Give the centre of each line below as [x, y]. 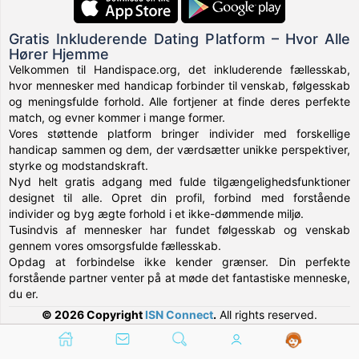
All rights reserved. [267, 315]
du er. [24, 294]
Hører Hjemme [59, 54]
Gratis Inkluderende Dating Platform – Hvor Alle [179, 39]
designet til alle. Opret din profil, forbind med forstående [179, 198]
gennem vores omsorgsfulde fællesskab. [115, 246]
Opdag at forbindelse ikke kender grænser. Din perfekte [179, 262]
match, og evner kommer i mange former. [117, 117]
